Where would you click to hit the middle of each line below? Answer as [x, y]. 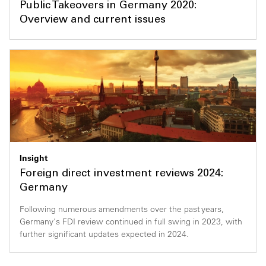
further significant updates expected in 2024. [104, 234]
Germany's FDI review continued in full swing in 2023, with [131, 221]
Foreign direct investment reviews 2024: [121, 174]
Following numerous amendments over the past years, [122, 209]
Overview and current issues [93, 20]
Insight [34, 158]
